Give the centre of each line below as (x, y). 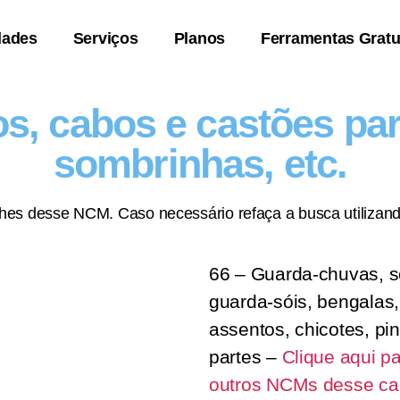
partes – (246, 357)
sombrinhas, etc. (200, 164)
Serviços (105, 38)
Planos (199, 38)
